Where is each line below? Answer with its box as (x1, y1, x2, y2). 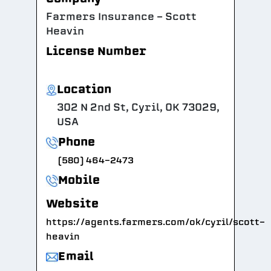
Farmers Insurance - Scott (46, 10, 197, 24)
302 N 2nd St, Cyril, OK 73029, (57, 100, 220, 114)
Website (46, 195, 99, 212)
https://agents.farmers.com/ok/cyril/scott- (46, 216, 265, 228)
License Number (46, 43, 146, 59)
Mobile (58, 172, 100, 188)
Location (57, 81, 111, 97)
